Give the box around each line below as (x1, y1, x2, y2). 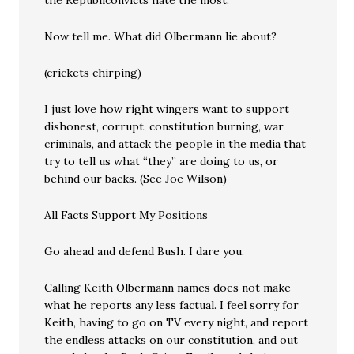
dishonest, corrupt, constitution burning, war (44, 119, 284, 134)
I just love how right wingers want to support (44, 102, 290, 116)
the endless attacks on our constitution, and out (44, 333, 299, 347)
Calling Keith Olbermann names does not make (44, 281, 292, 295)
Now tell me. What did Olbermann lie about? (44, 29, 277, 43)
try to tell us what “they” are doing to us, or (44, 154, 279, 168)
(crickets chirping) (44, 66, 142, 80)
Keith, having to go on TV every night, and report (44, 315, 309, 330)
